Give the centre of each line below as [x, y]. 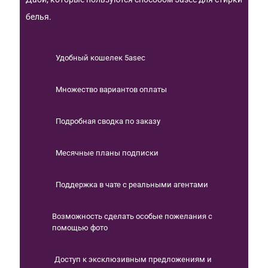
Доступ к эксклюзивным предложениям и [133, 260]
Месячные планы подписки [107, 153]
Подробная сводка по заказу [108, 121]
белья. [39, 17]
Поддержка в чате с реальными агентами [132, 185]
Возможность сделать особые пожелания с [133, 217]
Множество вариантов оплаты [111, 90]
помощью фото [80, 228]
